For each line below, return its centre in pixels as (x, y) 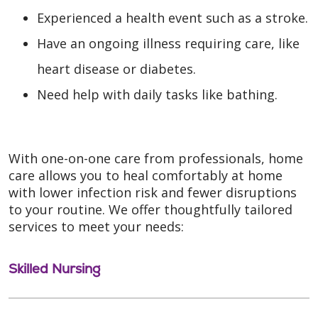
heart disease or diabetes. (116, 68)
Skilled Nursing (54, 268)
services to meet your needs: (96, 226)
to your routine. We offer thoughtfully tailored (150, 209)
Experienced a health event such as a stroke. (172, 17)
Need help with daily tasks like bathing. (157, 94)
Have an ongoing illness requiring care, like (168, 43)
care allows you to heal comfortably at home (146, 175)
